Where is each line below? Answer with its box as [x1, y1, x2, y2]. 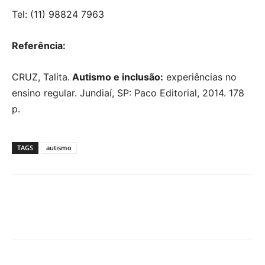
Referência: [12, 39, 66, 51]
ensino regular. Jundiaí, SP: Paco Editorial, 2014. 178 [12, 86, 244, 99]
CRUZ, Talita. [12, 70, 70, 83]
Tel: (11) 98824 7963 [12, 8, 104, 20]
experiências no [163, 70, 237, 83]
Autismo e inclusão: [70, 70, 163, 83]
